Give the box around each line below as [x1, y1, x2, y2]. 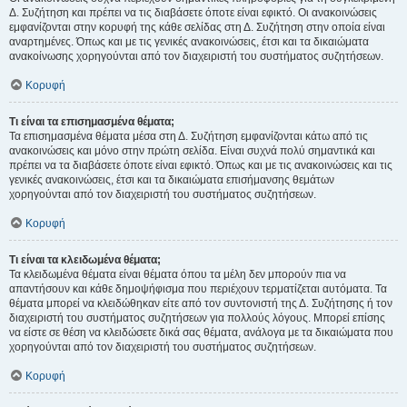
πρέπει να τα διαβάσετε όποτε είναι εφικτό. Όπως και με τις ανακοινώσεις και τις [9, 159, 392, 172]
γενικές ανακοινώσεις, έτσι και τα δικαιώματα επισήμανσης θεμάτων [9, 174, 334, 186]
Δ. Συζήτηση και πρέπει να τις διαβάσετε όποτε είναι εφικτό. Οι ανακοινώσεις [9, 6, 377, 19]
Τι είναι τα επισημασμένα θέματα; [9, 115, 174, 128]
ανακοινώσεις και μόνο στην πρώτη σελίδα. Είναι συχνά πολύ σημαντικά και [9, 144, 375, 157]
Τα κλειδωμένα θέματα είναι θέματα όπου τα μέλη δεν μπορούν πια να [9, 268, 346, 281]
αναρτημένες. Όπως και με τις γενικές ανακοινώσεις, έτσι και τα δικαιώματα [9, 35, 369, 48]
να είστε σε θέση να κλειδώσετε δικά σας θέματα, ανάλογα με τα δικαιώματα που [9, 326, 393, 339]
